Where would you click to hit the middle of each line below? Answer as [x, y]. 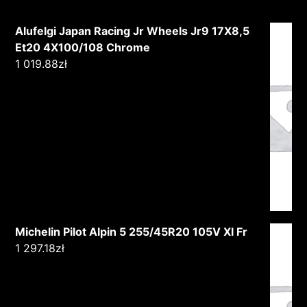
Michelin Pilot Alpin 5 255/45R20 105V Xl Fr [132, 231]
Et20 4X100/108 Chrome [83, 47]
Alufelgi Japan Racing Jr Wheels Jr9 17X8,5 [133, 30]
